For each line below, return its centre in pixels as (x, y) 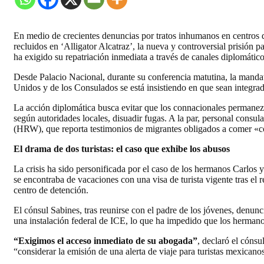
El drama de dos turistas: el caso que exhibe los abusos (122, 149)
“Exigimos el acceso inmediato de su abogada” (105, 241)
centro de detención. (51, 190)
